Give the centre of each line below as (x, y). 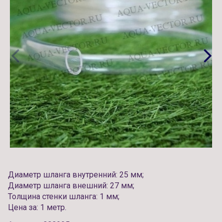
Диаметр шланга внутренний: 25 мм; (76, 174)
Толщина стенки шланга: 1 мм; (64, 196)
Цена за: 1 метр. (37, 207)
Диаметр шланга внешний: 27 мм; (72, 185)
